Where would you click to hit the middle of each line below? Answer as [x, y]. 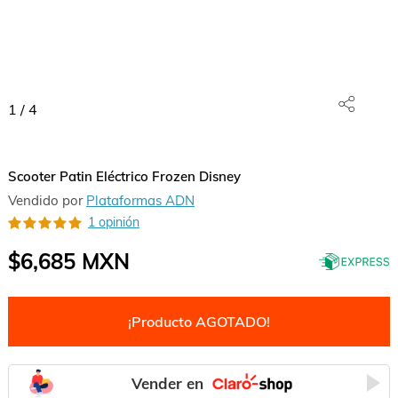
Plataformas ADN [140, 200]
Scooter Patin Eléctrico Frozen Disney [124, 176]
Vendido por [47, 200]
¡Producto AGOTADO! [199, 322]
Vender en [168, 383]
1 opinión [113, 222]
